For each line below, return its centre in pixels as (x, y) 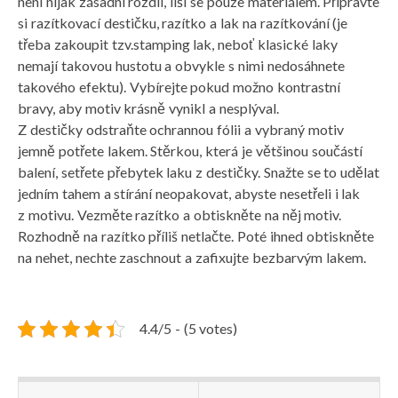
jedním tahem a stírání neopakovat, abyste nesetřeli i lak (189, 193)
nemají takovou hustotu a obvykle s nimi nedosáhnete (181, 65)
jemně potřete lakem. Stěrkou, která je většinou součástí (190, 150)
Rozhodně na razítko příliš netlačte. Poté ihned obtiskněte (196, 235)
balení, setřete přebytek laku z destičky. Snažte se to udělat (199, 171)
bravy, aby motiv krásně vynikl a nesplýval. (148, 107)
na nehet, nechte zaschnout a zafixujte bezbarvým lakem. (192, 257)
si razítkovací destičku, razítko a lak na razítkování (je (183, 22)
